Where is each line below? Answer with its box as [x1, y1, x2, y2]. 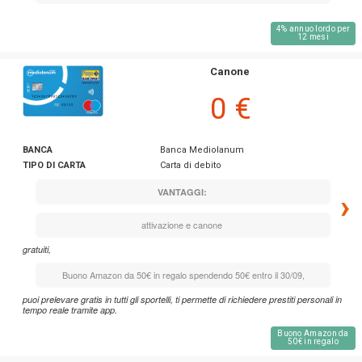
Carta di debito [159, 159, 221, 170]
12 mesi [297, 32, 330, 41]
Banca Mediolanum [159, 144, 244, 155]
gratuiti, [23, 242, 51, 255]
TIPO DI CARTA [23, 159, 86, 170]
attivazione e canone [141, 217, 225, 231]
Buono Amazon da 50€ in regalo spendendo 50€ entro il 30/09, [61, 267, 305, 281]
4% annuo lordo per [276, 23, 351, 33]
